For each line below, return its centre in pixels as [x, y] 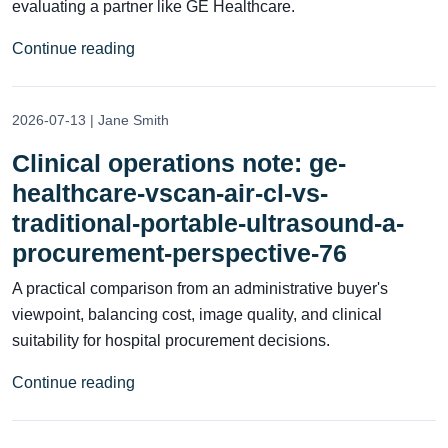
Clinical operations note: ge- [179, 162]
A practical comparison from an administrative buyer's [200, 288]
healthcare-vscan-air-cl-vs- [170, 192]
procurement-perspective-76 [179, 252]
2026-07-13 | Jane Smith [90, 119]
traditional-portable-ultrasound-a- [208, 222]
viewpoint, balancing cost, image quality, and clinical [197, 314]
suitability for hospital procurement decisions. [171, 340]
